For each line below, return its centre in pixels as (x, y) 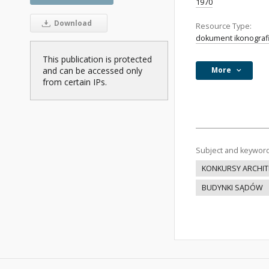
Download (72, 23)
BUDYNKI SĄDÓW (232, 188)
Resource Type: (224, 26)
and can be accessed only (92, 70)
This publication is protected (97, 59)
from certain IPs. (75, 82)
